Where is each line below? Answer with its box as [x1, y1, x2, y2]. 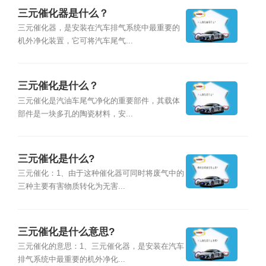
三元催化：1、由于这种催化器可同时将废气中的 [17, 169, 184, 178]
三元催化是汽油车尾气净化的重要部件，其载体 [17, 96, 180, 105]
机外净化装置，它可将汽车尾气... [17, 36, 133, 45]
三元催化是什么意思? [17, 226, 115, 238]
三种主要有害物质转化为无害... [17, 182, 125, 191]
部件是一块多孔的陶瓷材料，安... [17, 109, 133, 118]
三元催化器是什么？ [17, 7, 109, 19]
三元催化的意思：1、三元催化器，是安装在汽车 [17, 242, 184, 251]
